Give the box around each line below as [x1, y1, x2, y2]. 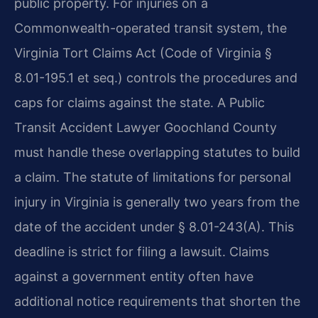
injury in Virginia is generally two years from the [14, 194, 300, 209]
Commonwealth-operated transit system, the [14, 20, 287, 35]
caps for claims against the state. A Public [14, 94, 265, 110]
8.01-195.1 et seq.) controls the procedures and [14, 70, 297, 85]
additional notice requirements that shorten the [14, 293, 300, 309]
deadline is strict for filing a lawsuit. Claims [14, 243, 269, 259]
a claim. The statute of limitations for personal [14, 169, 291, 185]
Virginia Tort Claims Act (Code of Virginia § [14, 45, 272, 60]
